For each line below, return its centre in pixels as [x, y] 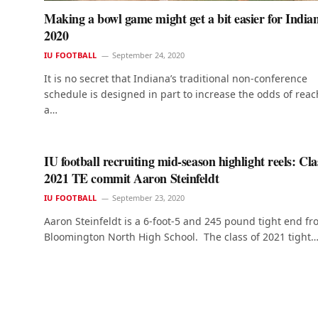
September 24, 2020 [149, 55]
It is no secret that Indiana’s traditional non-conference [176, 78]
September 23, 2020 [149, 197]
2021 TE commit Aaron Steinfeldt [132, 178]
